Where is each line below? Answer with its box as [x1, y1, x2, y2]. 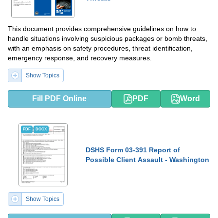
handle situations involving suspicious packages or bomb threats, [8, 34, 207, 42]
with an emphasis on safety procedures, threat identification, [8, 44, 193, 52]
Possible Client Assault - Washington [86, 155, 209, 163]
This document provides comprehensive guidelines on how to [8, 24, 196, 33]
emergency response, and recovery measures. [8, 54, 152, 62]
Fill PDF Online [32, 94, 87, 103]
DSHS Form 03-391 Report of [86, 145, 180, 154]
